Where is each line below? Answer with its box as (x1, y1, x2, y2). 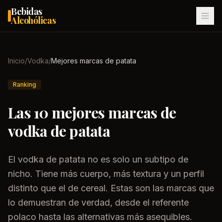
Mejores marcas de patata (51, 56, 136, 65)
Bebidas (11, 5, 42, 17)
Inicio (8, 56, 25, 65)
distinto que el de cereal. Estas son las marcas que (8, 183, 214, 193)
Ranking (13, 81, 36, 88)
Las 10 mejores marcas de (8, 103, 176, 122)
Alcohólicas (11, 14, 56, 26)
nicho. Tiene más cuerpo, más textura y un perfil (8, 168, 204, 179)
